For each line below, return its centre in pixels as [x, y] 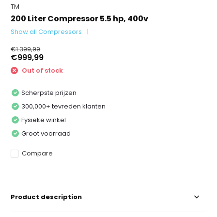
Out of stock [42, 70]
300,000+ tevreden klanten [64, 106]
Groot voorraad [46, 133]
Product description [46, 197]
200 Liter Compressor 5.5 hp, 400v [80, 19]
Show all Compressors [46, 32]
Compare [38, 153]
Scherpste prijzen [49, 93]
